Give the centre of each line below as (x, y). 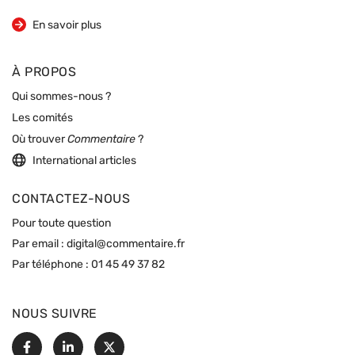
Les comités (42, 119)
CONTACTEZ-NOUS (71, 200)
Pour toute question (61, 224)
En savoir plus (67, 26)
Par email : (39, 245)
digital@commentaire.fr (126, 245)
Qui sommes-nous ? (61, 97)
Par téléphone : (52, 265)
